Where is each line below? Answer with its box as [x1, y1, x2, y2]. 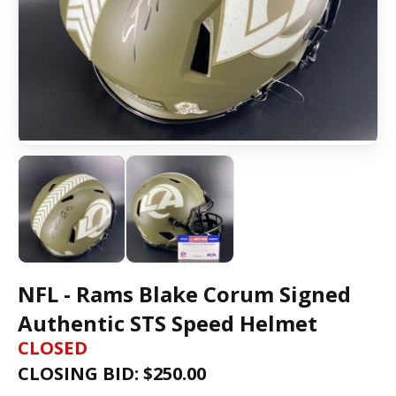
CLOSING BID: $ [18, 361, 153, 385]
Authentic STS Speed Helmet [18, 308, 317, 338]
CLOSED [18, 335, 88, 360]
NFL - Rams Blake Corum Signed [18, 278, 351, 308]
